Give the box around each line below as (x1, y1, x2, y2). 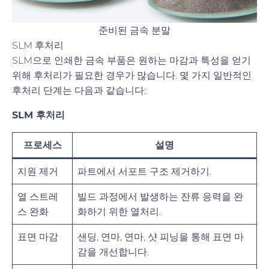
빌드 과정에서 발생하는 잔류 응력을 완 (77, 190, 243, 202)
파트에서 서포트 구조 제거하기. (77, 165, 211, 177)
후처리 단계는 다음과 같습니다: (12, 84, 146, 96)
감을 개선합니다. (77, 246, 149, 258)
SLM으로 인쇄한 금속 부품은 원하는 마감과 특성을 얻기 (12, 54, 251, 66)
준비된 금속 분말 (98, 24, 171, 36)
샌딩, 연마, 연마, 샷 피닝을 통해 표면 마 (77, 231, 244, 243)
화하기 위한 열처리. (77, 205, 161, 217)
